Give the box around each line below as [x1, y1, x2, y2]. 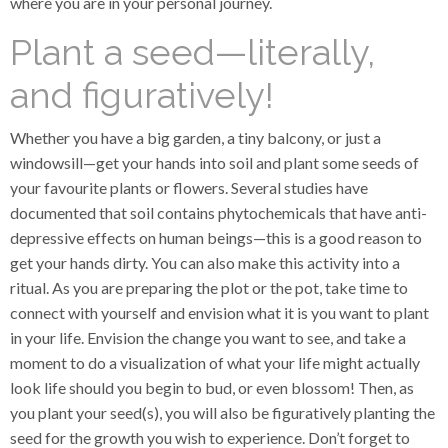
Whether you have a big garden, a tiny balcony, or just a [10, 128, 381, 147]
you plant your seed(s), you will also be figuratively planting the [10, 403, 435, 422]
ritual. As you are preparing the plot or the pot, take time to [10, 278, 408, 297]
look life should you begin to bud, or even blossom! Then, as [10, 378, 414, 397]
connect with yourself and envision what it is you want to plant [10, 303, 429, 322]
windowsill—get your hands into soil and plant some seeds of [10, 153, 419, 172]
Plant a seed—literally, [10, 31, 375, 73]
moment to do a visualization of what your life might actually [10, 353, 420, 372]
